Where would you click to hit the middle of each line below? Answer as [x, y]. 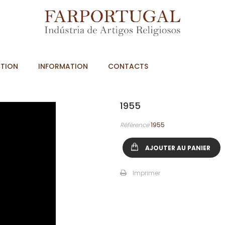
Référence [134, 125]
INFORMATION [63, 67]
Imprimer [146, 173]
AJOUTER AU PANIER [178, 148]
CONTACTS [128, 67]
